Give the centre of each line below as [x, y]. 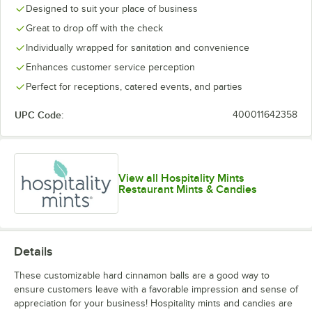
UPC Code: [39, 115]
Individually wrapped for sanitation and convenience [138, 48]
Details [33, 252]
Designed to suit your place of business [112, 9]
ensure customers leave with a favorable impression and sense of [156, 290]
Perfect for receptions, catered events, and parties [134, 87]
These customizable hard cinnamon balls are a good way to [142, 276]
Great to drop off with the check [94, 28]
